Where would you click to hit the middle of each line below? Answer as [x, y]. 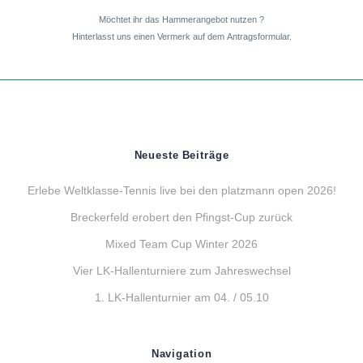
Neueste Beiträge [181, 155]
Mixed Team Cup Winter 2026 [181, 244]
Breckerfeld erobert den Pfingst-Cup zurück [181, 217]
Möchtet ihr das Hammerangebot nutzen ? [181, 19]
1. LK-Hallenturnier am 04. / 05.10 [181, 297]
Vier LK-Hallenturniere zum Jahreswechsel [181, 271]
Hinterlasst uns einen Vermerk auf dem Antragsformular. [181, 36]
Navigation [181, 354]
